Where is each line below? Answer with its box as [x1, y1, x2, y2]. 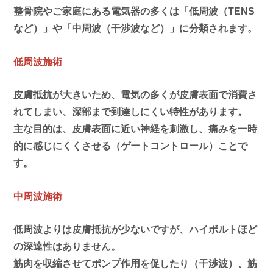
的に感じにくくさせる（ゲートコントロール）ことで [13, 140, 248, 151]
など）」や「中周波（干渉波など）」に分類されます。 [13, 23, 258, 34]
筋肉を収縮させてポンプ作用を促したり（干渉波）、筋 [13, 258, 258, 269]
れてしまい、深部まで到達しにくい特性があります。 [13, 106, 248, 117]
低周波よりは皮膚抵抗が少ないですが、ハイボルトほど [13, 224, 258, 235]
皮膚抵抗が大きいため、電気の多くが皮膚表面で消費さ [13, 89, 258, 100]
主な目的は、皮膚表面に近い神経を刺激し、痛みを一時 [13, 123, 258, 134]
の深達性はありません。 [13, 241, 121, 252]
